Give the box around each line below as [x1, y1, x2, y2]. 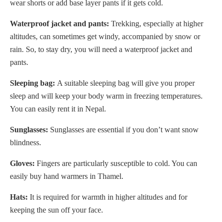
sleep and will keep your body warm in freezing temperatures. [10, 92, 203, 101]
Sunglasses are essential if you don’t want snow [48, 125, 199, 134]
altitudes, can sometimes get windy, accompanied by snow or [10, 32, 200, 41]
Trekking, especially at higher [109, 19, 203, 28]
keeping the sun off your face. [10, 206, 103, 215]
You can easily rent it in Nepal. [10, 105, 106, 113]
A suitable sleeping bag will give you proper [55, 79, 195, 88]
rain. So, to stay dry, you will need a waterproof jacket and [10, 45, 192, 54]
